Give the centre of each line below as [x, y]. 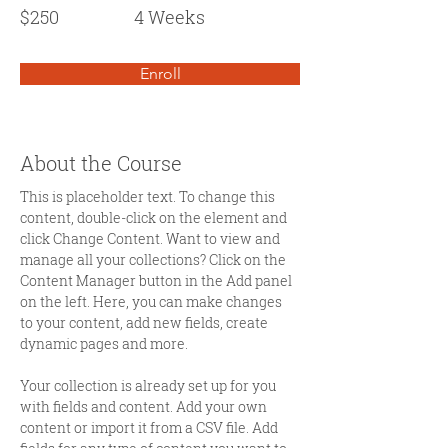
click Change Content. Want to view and [151, 238]
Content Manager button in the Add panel [157, 280]
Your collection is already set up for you [149, 385]
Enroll [160, 73]
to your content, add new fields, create [145, 322]
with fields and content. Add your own [145, 406]
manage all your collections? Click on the [154, 259]
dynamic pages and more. [104, 343]
